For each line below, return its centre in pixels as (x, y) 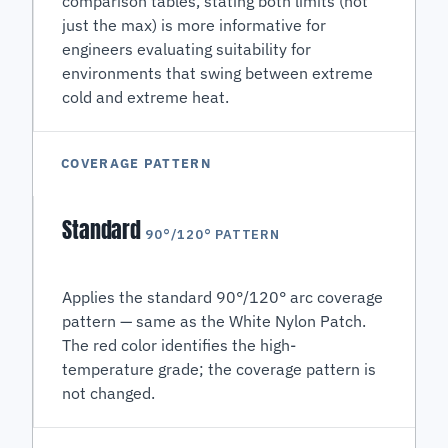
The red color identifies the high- (179, 345)
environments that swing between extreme (218, 73)
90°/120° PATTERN (212, 235)
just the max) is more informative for (194, 25)
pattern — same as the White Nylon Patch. (214, 321)
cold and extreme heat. (146, 97)
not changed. (109, 393)
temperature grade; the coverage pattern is (219, 369)
